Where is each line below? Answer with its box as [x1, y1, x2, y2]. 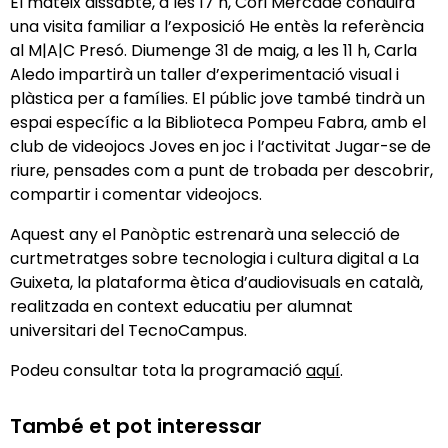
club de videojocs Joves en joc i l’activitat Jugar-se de [10, 135, 431, 159]
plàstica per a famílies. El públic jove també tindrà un [10, 87, 425, 111]
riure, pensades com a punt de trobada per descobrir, [10, 159, 433, 183]
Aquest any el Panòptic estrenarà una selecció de [10, 223, 400, 247]
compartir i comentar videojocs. [10, 183, 270, 207]
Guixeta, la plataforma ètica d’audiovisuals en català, [10, 271, 423, 295]
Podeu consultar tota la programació [10, 359, 306, 383]
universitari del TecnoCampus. [10, 319, 251, 343]
